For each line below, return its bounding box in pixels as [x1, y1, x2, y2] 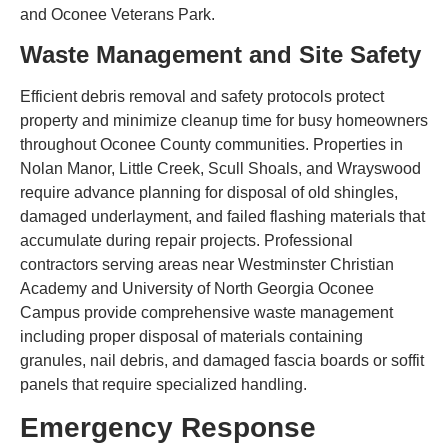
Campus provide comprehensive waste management [20, 303, 393, 321]
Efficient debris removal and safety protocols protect [20, 87, 384, 105]
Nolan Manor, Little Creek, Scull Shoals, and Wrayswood [20, 159, 421, 177]
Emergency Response [20, 412, 316, 444]
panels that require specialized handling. [20, 375, 307, 393]
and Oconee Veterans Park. [20, 5, 215, 23]
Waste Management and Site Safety [20, 40, 421, 68]
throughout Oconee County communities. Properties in [20, 135, 403, 153]
